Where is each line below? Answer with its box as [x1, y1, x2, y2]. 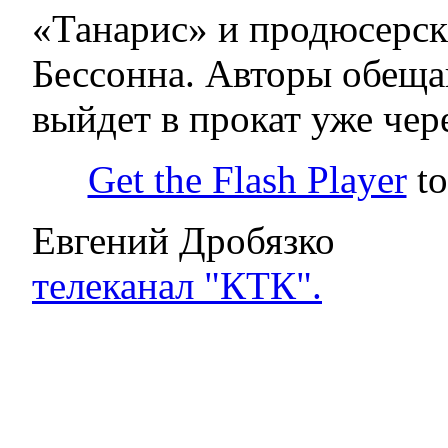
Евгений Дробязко [32, 218, 335, 262]
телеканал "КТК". [32, 263, 322, 307]
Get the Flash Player [87, 157, 407, 201]
